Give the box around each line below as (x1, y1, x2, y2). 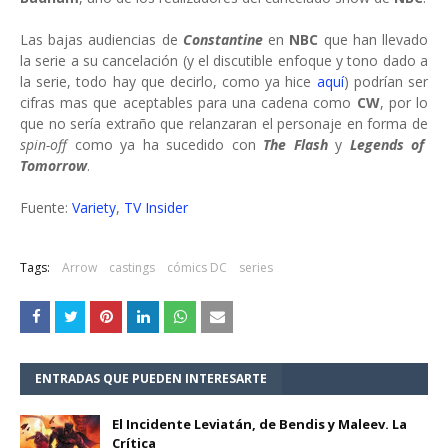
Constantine (182, 30, 269, 50)
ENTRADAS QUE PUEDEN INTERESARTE (35, 370, 267, 388)
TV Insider (124, 198, 188, 218)
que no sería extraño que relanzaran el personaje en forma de (20, 114, 428, 134)
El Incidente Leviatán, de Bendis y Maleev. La (112, 415, 407, 434)
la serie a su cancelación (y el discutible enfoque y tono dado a (20, 51, 428, 71)
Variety (72, 198, 116, 218)
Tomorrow (20, 156, 87, 176)
